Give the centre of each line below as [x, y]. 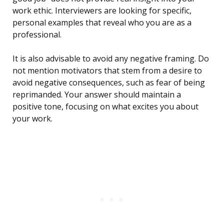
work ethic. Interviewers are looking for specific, [102, 11]
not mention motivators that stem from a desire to [107, 71]
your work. [32, 119]
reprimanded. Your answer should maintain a [97, 95]
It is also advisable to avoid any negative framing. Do [111, 59]
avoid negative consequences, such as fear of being [109, 83]
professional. [37, 35]
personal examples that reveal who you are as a [102, 23]
